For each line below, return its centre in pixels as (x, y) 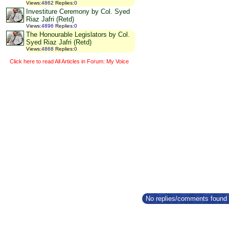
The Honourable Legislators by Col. (78, 35)
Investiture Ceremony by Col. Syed (78, 12)
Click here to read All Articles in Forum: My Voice (69, 61)
